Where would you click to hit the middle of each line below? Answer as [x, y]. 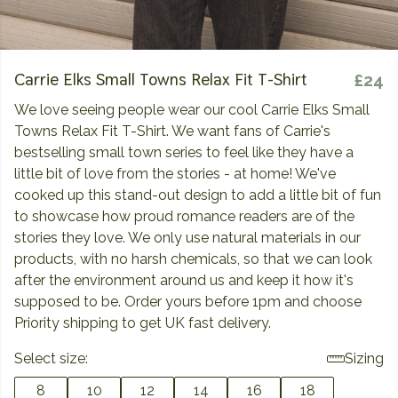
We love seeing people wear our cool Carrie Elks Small [192, 110]
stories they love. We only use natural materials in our [187, 238]
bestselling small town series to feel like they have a [184, 152]
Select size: [51, 358]
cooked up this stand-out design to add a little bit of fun [198, 195]
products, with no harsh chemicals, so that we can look [193, 259]
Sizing [364, 358]
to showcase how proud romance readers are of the [184, 216]
